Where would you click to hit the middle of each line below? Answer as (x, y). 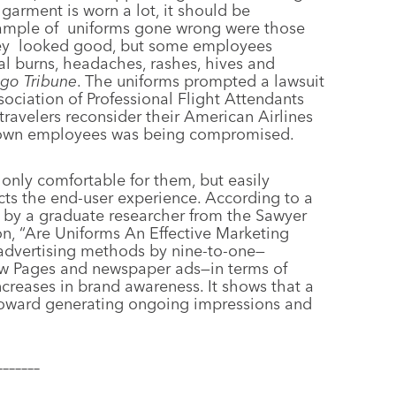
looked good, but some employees (145, 46)
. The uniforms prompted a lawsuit (201, 81)
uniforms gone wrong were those (186, 28)
